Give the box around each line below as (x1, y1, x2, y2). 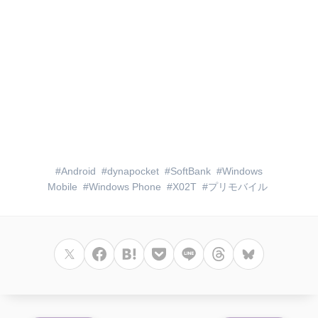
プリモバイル (208, 181, 268, 192)
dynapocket (107, 165, 159, 177)
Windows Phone (89, 181, 161, 192)
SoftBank (170, 165, 211, 177)
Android (61, 165, 96, 177)
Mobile (48, 181, 77, 192)
